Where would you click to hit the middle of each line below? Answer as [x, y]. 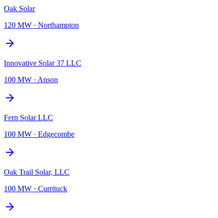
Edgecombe [56, 134]
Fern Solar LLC [28, 117]
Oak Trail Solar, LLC [37, 172]
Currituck [53, 188]
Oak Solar [19, 8]
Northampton [58, 25]
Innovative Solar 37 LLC [43, 63]
